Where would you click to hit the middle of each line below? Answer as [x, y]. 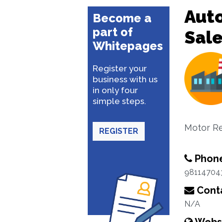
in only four [115, 90]
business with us [125, 79]
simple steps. [119, 101]
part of [113, 32]
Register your [120, 68]
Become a [122, 18]
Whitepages [128, 46]
